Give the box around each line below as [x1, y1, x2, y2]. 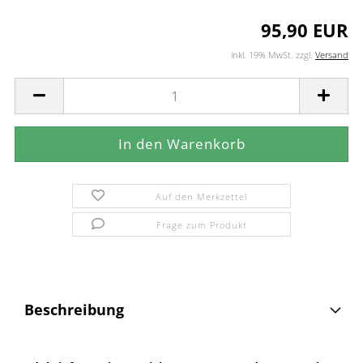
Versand [315, 49, 348, 61]
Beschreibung [24, 300, 124, 319]
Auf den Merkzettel [156, 190, 248, 203]
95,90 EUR [261, 18, 348, 42]
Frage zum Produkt [156, 219, 247, 231]
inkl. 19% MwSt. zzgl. [231, 49, 315, 61]
